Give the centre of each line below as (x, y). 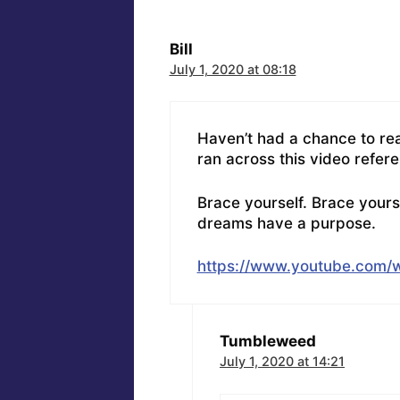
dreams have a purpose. (286, 223)
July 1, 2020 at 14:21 (282, 362)
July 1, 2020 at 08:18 (233, 69)
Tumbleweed (268, 342)
